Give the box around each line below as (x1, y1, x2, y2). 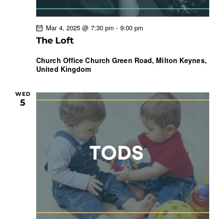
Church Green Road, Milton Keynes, (85, 55, 207, 65)
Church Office (36, 55, 86, 65)
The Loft (36, 35, 74, 46)
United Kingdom (36, 64, 91, 74)
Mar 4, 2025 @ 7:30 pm (46, 22, 114, 32)
